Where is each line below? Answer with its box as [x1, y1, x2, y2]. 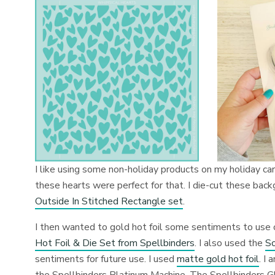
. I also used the [195, 236, 266, 250]
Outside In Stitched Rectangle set [35, 194, 184, 208]
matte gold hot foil [177, 252, 260, 266]
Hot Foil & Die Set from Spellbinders [35, 236, 195, 250]
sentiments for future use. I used [35, 252, 177, 266]
